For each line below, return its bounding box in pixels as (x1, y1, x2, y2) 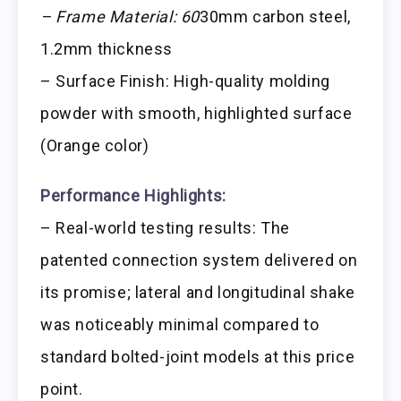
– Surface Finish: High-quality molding (40, 71, 330, 90)
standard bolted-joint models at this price (40, 347, 355, 367)
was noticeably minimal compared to (40, 315, 320, 335)
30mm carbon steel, (200, 6, 351, 26)
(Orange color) (40, 135, 149, 155)
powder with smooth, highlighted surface (40, 103, 353, 123)
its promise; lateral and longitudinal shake (40, 283, 355, 303)
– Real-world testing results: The (40, 218, 290, 238)
